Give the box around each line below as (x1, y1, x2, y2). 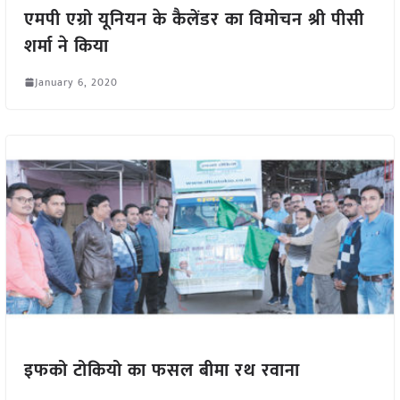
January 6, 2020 (34, 72, 118, 91)
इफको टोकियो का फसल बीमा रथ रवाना (23, 355, 300, 387)
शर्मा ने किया (23, 30, 109, 62)
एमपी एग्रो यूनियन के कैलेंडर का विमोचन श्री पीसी (23, 4, 364, 35)
